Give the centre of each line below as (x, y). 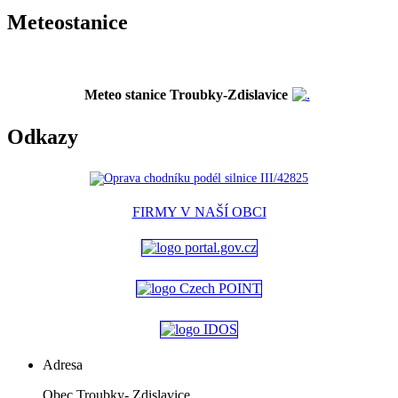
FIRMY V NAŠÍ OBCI (199, 212)
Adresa (63, 365)
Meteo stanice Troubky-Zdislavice (186, 95)
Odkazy (43, 137)
